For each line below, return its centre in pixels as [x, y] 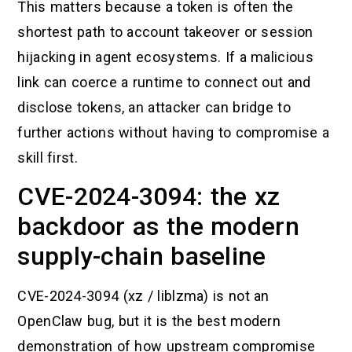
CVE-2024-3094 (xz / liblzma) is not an [143, 295]
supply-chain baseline [142, 256]
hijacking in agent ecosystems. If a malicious [165, 57]
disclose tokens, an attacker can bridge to [154, 107]
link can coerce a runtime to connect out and [164, 82]
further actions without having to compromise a [174, 132]
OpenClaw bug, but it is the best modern [149, 321]
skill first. [48, 157]
